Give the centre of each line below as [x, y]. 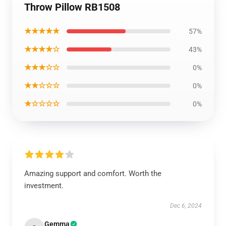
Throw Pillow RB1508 [72, 7]
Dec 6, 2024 [186, 206]
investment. [44, 186]
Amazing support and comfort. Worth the [93, 174]
